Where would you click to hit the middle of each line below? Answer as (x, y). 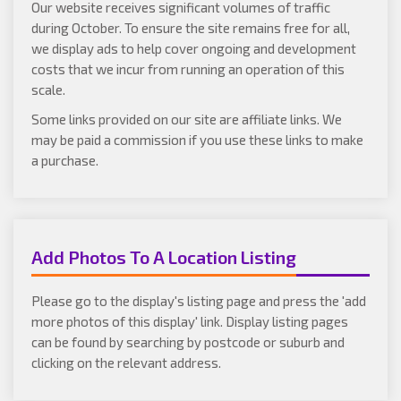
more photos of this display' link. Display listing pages (190, 321)
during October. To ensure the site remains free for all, (191, 28)
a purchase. (65, 160)
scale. (48, 90)
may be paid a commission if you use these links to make (197, 140)
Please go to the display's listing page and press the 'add (199, 301)
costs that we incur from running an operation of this (188, 69)
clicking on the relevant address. (126, 363)
